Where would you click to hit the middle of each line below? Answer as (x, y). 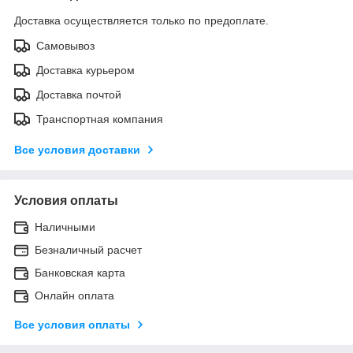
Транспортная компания (100, 119)
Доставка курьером (85, 70)
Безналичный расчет (88, 249)
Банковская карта (80, 272)
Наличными (65, 227)
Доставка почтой (79, 94)
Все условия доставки (77, 149)
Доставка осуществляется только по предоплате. (141, 20)
